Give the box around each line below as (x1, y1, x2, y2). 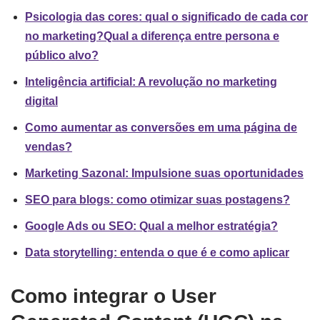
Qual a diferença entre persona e (104, 30, 279, 43)
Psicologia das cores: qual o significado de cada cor (25, 11, 308, 24)
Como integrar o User (11, 285, 216, 308)
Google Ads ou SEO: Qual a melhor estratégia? (25, 220, 278, 233)
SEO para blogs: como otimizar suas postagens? (25, 194, 290, 206)
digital (25, 95, 58, 108)
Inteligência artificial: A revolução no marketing (25, 76, 277, 89)
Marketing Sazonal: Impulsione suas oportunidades (25, 167, 304, 180)
